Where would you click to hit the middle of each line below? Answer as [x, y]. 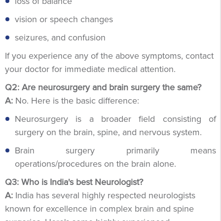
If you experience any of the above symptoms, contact [109, 55]
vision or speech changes [64, 19]
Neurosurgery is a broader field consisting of [115, 119]
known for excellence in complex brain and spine [99, 208]
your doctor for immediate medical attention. [90, 69]
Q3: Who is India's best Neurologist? [74, 182]
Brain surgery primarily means [115, 150]
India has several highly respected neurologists [104, 195]
